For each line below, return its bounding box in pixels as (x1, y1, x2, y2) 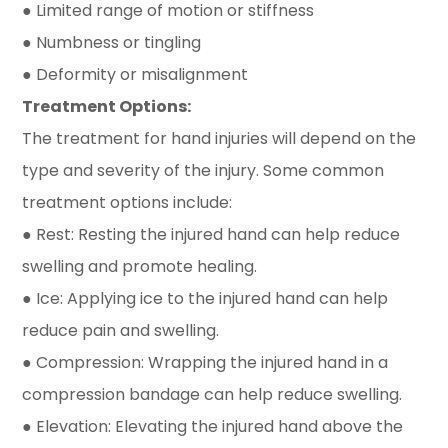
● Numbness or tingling (22, 31, 202, 55)
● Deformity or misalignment (22, 63, 249, 87)
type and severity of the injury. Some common (22, 159, 385, 183)
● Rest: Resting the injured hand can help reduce (22, 223, 401, 247)
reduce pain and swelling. (22, 319, 220, 343)
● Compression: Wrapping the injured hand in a (22, 351, 389, 375)
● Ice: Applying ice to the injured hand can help (22, 287, 389, 311)
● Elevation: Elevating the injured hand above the (22, 415, 404, 439)
